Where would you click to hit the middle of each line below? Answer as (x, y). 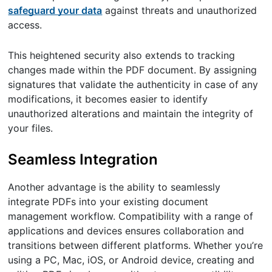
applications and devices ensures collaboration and (126, 231)
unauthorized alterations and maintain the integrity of (131, 113)
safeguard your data (55, 10)
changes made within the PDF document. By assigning (133, 70)
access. (25, 25)
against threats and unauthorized (180, 10)
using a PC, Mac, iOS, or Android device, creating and (131, 260)
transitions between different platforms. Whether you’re (136, 245)
